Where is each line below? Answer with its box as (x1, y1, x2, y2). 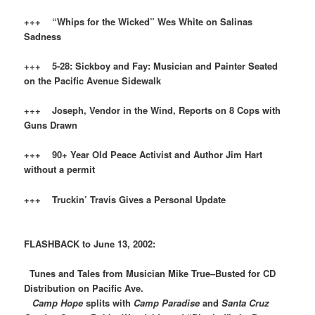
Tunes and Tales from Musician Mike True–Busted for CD (24, 266, 276, 280)
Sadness (24, 30, 76, 44)
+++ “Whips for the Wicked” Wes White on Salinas (24, 15, 253, 29)
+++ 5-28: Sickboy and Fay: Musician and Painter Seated (24, 59, 278, 73)
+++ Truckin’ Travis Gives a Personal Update (24, 192, 226, 206)
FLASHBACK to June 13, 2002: (24, 236, 162, 250)
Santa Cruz (221, 295, 270, 309)
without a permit (24, 162, 96, 176)
